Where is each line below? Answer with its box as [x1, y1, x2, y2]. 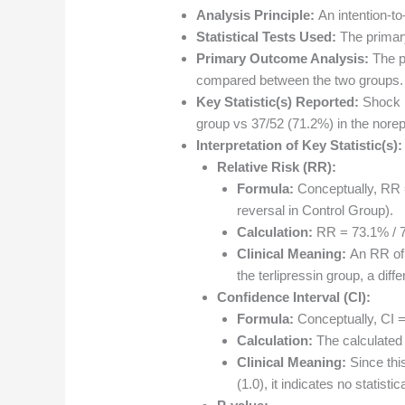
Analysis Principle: [196, 7, 316, 24]
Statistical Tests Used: [196, 29, 337, 45]
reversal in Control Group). [237, 202, 394, 219]
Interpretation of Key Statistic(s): [196, 137, 403, 154]
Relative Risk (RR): [216, 159, 336, 175]
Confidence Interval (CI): [216, 289, 371, 306]
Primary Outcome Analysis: [196, 51, 370, 67]
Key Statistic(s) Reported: [196, 94, 360, 110]
